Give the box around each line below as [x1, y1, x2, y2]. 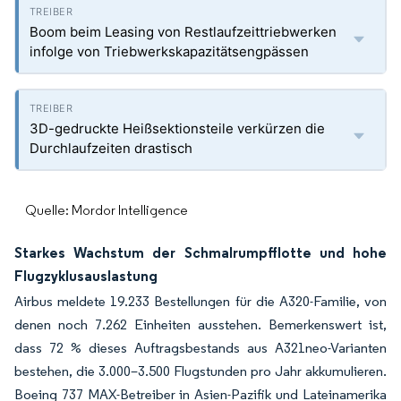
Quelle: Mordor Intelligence [25, 201, 188, 218]
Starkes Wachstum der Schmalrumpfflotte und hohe [14, 243, 387, 261]
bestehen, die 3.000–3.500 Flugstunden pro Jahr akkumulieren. [14, 363, 387, 380]
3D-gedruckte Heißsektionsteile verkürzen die [30, 120, 325, 137]
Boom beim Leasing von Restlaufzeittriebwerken [30, 23, 337, 40]
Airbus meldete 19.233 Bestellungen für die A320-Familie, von [14, 293, 387, 310]
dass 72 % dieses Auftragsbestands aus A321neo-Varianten [14, 339, 387, 356]
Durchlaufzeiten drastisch [30, 140, 192, 157]
